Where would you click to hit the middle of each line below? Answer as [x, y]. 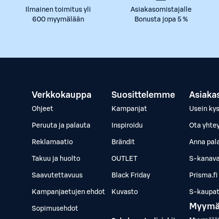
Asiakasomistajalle [161, 10]
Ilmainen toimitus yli [58, 10]
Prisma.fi [203, 175]
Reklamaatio [52, 142]
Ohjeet [43, 109]
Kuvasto [125, 192]
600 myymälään [58, 20]
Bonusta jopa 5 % [161, 20]
